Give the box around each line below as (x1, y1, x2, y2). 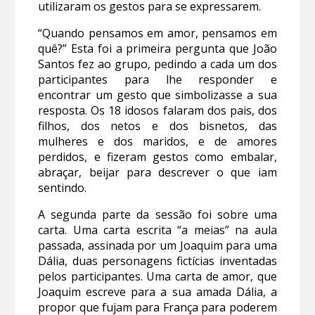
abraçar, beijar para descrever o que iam (38, 165, 277, 181)
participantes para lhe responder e (38, 72, 277, 88)
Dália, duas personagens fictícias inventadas (38, 253, 277, 269)
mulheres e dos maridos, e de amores (38, 134, 277, 150)
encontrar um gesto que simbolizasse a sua (38, 87, 277, 103)
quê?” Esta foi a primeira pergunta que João (38, 41, 277, 57)
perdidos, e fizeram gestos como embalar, (38, 149, 277, 165)
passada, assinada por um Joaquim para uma (38, 238, 277, 254)
